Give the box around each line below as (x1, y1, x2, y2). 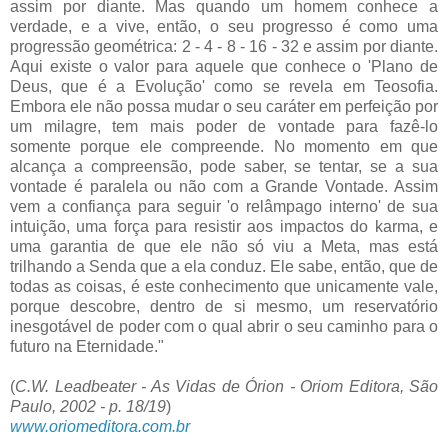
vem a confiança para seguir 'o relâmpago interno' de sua (10, 197, 438, 215)
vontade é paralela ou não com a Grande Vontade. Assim (10, 177, 438, 195)
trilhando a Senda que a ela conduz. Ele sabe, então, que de (10, 257, 438, 275)
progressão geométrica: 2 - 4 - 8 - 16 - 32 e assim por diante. (10, 37, 438, 55)
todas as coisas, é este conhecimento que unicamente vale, (10, 277, 438, 295)
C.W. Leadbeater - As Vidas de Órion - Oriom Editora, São (15, 377, 438, 395)
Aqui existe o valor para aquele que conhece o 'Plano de (10, 57, 438, 75)
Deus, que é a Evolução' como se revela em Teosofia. (10, 77, 438, 95)
